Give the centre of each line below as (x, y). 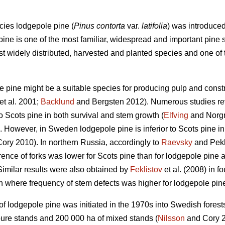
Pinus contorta (99, 26)
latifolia (154, 26)
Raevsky (177, 143)
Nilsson (171, 218)
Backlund (58, 102)
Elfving (176, 116)
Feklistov (146, 170)
